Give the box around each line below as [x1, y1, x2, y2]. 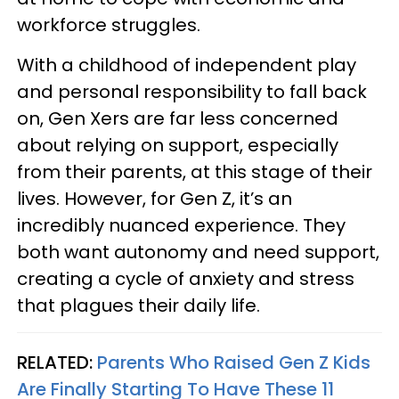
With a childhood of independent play [17, 53, 356, 77]
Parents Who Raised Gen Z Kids [97, 350, 370, 375]
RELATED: [17, 350, 97, 375]
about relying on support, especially [17, 133, 338, 158]
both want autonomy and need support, [17, 240, 379, 265]
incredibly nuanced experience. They [17, 213, 346, 238]
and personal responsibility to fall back [17, 79, 367, 104]
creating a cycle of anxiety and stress [17, 266, 354, 291]
